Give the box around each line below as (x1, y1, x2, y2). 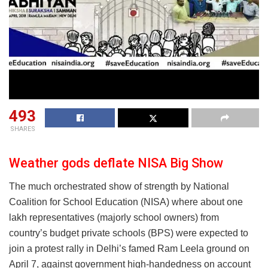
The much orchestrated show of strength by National (9, 181, 229, 191)
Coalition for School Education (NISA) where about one (9, 196, 243, 207)
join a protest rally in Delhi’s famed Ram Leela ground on (9, 243, 249, 254)
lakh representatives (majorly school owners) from (9, 212, 219, 223)
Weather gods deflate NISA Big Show (9, 155, 223, 170)
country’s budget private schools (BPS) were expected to (9, 227, 248, 238)
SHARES (10, 125, 35, 133)
